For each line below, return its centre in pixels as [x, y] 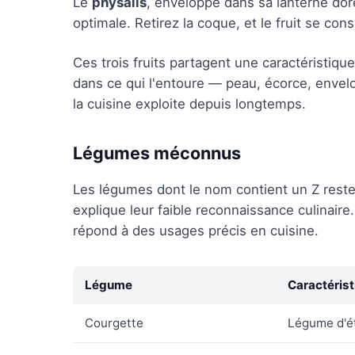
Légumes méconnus [157, 153]
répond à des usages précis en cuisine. [196, 231]
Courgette [114, 323]
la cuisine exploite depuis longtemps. [189, 104]
